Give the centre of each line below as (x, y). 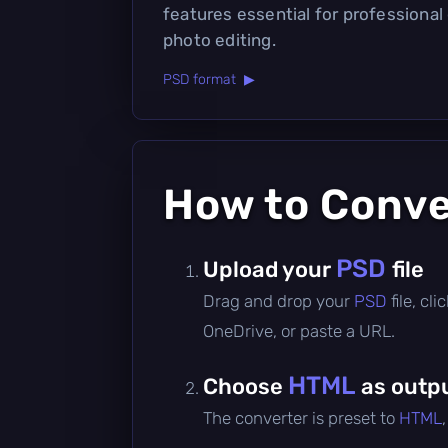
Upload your (269, 269)
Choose (245, 386)
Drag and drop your (278, 300)
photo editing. (219, 39)
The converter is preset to (301, 417)
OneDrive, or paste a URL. (299, 330)
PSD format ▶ (209, 79)
